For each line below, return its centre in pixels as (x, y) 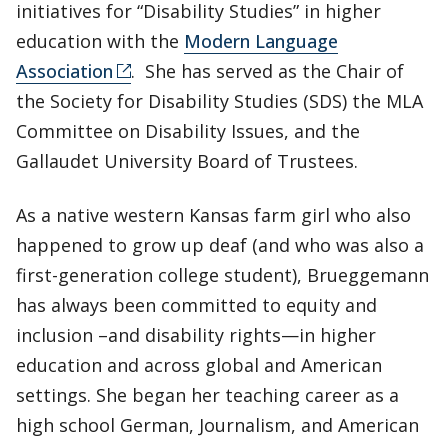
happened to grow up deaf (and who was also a (220, 244)
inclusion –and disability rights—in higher (196, 334)
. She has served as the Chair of (267, 70)
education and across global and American (199, 364)
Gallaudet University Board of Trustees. (187, 160)
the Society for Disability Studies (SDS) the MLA (219, 100)
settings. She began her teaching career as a (207, 394)
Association (64, 70)
